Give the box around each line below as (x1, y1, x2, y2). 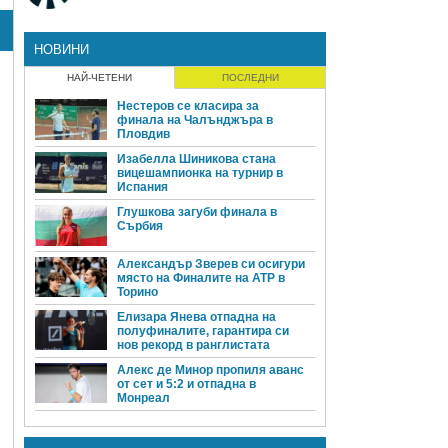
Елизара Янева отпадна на (117, 309, 276, 324)
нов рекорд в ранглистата (117, 337, 270, 352)
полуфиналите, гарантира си (117, 323, 289, 338)
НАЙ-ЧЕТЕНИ (67, 72, 132, 84)
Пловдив (117, 127, 170, 142)
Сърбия (117, 219, 163, 234)
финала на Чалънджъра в (117, 113, 273, 128)
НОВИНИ (34, 42, 89, 58)
